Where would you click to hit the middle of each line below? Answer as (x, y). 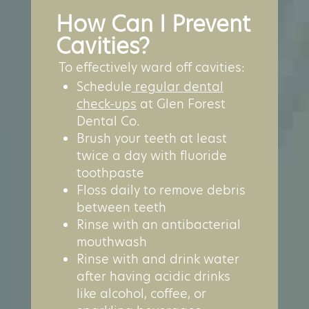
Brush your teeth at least (151, 138)
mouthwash (111, 241)
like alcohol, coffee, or (141, 293)
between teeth (121, 207)
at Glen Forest (181, 103)
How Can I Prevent (153, 23)
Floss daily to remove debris (161, 190)
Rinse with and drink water (158, 259)
